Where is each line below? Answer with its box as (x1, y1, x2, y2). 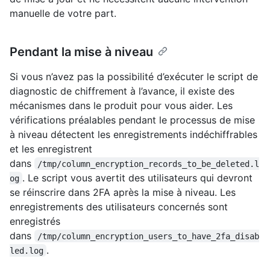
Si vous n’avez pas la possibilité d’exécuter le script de (10, 70, 258, 83)
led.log (10, 245, 43, 256)
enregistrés (10, 215, 60, 227)
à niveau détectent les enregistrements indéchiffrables (10, 128, 257, 140)
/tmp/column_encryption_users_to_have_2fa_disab (37, 231, 260, 241)
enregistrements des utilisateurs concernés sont (10, 200, 228, 213)
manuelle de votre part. (10, 7, 116, 19)
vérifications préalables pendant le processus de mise (10, 113, 255, 126)
